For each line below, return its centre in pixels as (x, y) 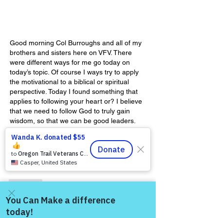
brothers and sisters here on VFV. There (72, 53)
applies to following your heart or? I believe (77, 101)
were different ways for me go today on (71, 63)
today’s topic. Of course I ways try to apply (75, 72)
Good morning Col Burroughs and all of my (77, 43)
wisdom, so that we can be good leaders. (73, 121)
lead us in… (28, 140)
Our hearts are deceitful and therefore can (76, 131)
